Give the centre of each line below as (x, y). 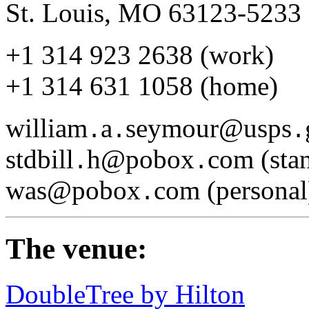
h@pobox (141, 159)
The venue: (76, 248)
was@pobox (73, 190)
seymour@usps (209, 128)
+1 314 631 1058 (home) (142, 86)
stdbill (40, 159)
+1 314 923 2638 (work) (140, 54)
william (47, 128)
